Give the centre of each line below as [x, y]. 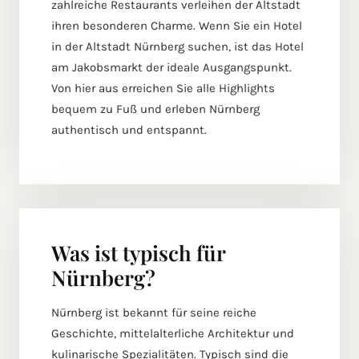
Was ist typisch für [138, 253]
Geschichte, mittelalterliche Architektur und [173, 334]
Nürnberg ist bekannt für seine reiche [154, 313]
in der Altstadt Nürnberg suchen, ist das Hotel [177, 47]
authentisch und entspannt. [129, 130]
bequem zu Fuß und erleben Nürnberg [155, 109]
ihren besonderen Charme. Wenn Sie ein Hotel [177, 26]
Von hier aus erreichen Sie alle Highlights [163, 89]
